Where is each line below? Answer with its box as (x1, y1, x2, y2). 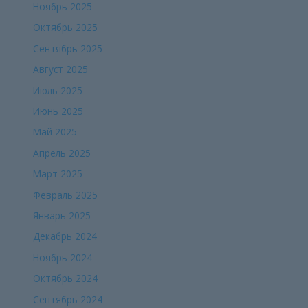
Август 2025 (33, 63, 89, 76)
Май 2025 (33, 125, 78, 139)
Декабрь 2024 (33, 230, 98, 243)
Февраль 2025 (33, 188, 98, 201)
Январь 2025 (33, 209, 91, 223)
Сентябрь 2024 (33, 292, 103, 306)
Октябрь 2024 (33, 272, 98, 285)
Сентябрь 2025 (33, 41, 103, 55)
